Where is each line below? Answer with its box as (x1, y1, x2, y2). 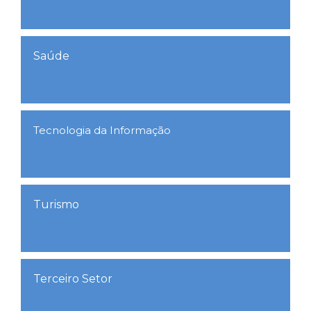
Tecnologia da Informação (33, 124, 171, 137)
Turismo (33, 198, 79, 211)
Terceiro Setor (33, 272, 112, 285)
